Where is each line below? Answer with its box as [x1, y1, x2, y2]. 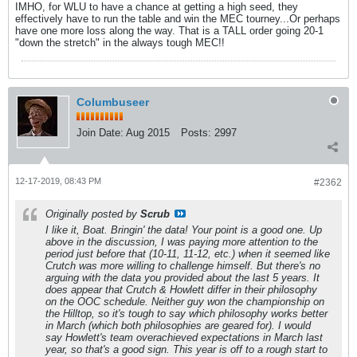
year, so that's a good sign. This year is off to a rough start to [45, 343, 328, 355]
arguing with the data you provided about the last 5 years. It [45, 272, 320, 284]
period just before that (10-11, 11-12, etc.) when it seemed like [45, 248, 330, 260]
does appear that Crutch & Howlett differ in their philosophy [45, 284, 317, 296]
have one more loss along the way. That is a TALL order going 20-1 [15, 25, 324, 37]
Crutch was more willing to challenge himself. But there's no [45, 260, 320, 272]
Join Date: [76, 127, 124, 139]
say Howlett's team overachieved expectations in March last [45, 331, 323, 343]
